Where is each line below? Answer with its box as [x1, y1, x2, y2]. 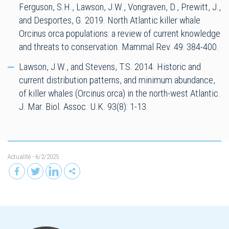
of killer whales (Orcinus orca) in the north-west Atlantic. [19, 87, 220, 99]
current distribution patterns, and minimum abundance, [19, 74, 215, 86]
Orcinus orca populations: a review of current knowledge [19, 27, 220, 39]
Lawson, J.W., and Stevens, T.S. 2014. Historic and [19, 60, 201, 73]
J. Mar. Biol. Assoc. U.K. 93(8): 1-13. [19, 100, 148, 112]
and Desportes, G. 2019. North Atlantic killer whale [19, 14, 200, 26]
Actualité [8, 152, 31, 161]
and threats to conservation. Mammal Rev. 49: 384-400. [19, 40, 219, 53]
